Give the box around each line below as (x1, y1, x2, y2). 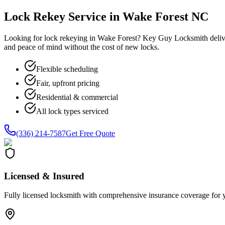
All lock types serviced (36, 106, 108, 116)
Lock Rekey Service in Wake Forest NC (4, 10, 208, 23)
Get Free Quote (66, 129, 115, 138)
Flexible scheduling (36, 64, 98, 73)
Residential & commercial (36, 92, 118, 101)
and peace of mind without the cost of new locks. (4, 42, 159, 51)
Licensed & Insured (4, 170, 84, 181)
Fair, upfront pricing (36, 78, 99, 87)
